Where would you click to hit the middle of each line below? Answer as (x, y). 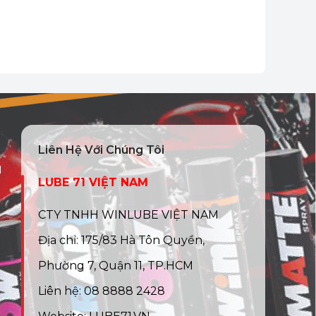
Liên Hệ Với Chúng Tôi (101, 150)
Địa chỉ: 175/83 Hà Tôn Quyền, (121, 241)
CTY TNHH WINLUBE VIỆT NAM (128, 215)
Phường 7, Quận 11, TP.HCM (116, 266)
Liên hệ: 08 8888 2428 (102, 291)
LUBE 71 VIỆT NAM (93, 183)
